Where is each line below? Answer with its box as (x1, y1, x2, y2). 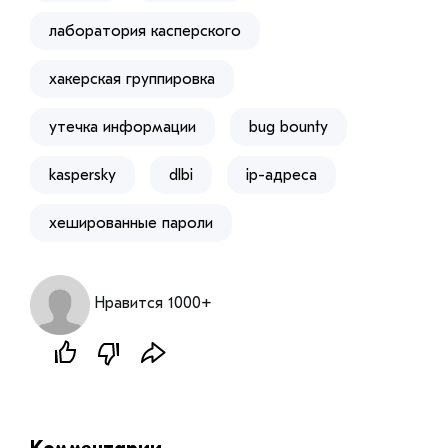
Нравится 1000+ (94, 294, 212, 313)
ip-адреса (246, 166, 317, 185)
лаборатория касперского (49, 22, 241, 41)
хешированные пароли (49, 214, 213, 233)
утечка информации (49, 118, 196, 137)
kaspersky (49, 166, 116, 185)
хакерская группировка (49, 70, 215, 89)
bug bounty (249, 118, 328, 137)
